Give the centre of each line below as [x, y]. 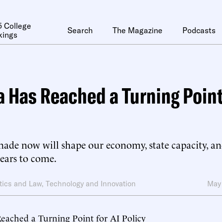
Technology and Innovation [91, 184]
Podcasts [199, 30]
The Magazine [138, 30]
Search [80, 30]
